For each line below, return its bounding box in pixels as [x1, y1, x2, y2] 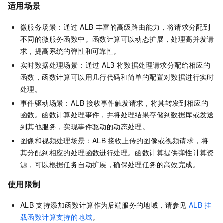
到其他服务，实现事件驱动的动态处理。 [20, 121, 150, 131]
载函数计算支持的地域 [20, 212, 92, 222]
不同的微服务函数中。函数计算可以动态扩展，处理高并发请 [20, 33, 214, 44]
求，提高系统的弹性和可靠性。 [20, 45, 121, 56]
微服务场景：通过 [20, 21, 78, 32]
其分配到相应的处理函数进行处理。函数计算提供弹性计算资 [20, 147, 214, 157]
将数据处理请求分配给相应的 [116, 59, 211, 70]
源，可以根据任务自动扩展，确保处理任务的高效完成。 [20, 159, 200, 169]
